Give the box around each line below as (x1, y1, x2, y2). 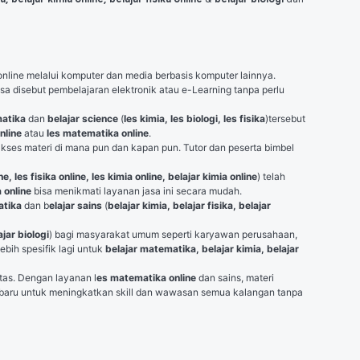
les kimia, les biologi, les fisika (124, 112, 265, 125)
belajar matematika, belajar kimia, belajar (105, 243, 299, 255)
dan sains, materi (196, 272, 274, 284)
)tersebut (265, 112, 305, 125)
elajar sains (49, 199, 102, 211)
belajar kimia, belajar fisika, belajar (108, 199, 271, 211)
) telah (257, 170, 285, 182)
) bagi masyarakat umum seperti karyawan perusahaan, (49, 228, 297, 240)
